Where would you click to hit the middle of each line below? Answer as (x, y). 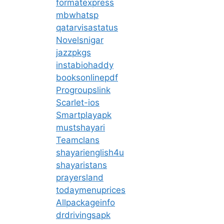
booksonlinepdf (87, 77)
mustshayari (80, 127)
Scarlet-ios (78, 102)
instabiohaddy (85, 65)
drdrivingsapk (83, 215)
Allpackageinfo (85, 202)
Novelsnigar (80, 40)
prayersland (80, 177)
